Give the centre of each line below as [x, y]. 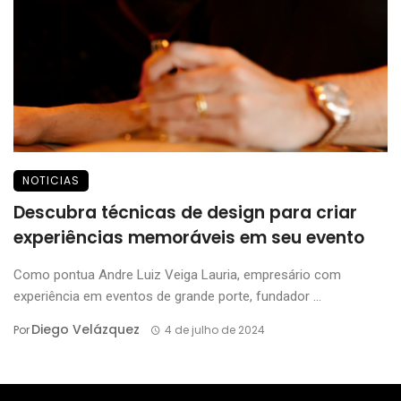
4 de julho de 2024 [214, 330]
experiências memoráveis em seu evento [189, 238]
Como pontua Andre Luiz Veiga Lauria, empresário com [177, 275]
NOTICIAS [51, 180]
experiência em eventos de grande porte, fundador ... [167, 296]
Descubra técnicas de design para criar [185, 213]
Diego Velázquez [85, 329]
